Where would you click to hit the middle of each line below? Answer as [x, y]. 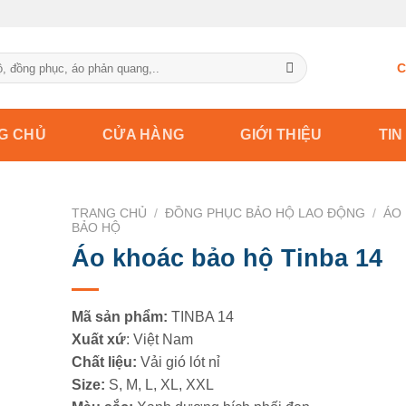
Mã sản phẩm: [119, 316]
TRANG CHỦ [109, 213]
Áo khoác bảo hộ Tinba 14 [227, 257]
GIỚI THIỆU [281, 135]
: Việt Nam [159, 339]
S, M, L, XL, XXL [159, 384]
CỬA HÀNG [143, 135]
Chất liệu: [104, 362]
